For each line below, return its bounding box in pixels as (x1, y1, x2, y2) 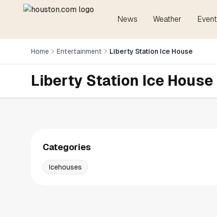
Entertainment (57, 47, 102, 55)
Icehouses (49, 163, 82, 171)
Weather (153, 15, 182, 24)
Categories (43, 142, 91, 152)
